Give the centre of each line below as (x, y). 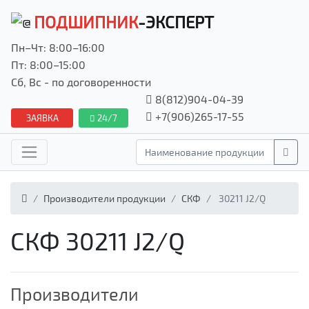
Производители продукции (104, 199)
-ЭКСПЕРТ (176, 22)
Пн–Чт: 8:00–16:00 (58, 48)
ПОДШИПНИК (86, 22)
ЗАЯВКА (42, 118)
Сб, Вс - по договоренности (81, 82)
